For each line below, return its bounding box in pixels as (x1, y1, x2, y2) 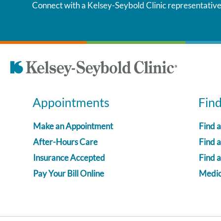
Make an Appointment (33, 120, 113, 131)
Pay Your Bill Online (33, 168, 104, 179)
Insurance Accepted (33, 152, 105, 163)
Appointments (33, 94, 110, 110)
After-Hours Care (33, 136, 98, 147)
